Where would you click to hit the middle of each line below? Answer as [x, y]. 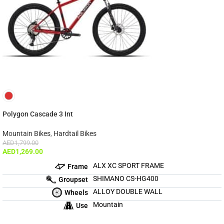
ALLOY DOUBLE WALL [128, 192]
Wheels [76, 192]
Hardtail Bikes [75, 134]
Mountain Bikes [26, 134]
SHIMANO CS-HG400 [126, 179]
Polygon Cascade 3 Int [38, 114]
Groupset [73, 179]
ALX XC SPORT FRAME [129, 166]
